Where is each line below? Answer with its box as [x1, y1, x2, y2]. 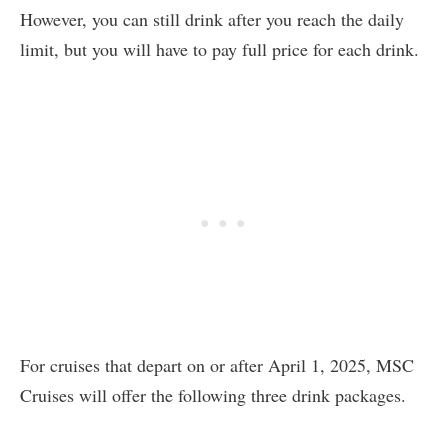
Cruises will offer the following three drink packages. [20, 383, 406, 408]
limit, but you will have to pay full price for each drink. [20, 37, 419, 62]
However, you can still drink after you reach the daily [20, 7, 404, 32]
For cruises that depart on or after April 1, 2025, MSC [20, 353, 414, 378]
